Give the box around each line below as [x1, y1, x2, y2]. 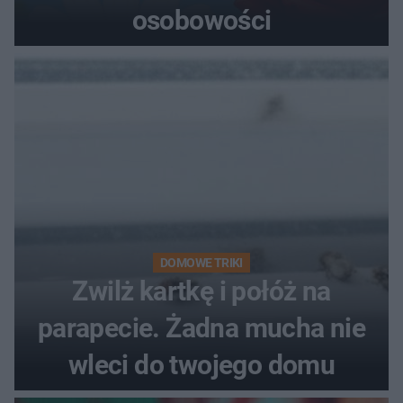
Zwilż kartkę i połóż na [72, 275, 331, 308]
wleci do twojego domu [67, 349, 336, 381]
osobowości [131, 4, 272, 37]
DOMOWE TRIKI [160, 255, 243, 271]
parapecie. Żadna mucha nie [37, 312, 366, 345]
